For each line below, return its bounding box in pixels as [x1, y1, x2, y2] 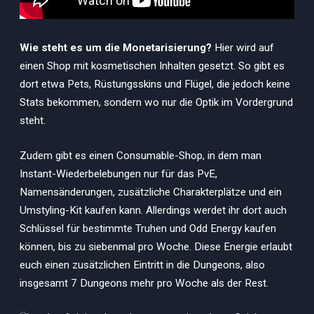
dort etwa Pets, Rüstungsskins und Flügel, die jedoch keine [20, 77, 290, 90]
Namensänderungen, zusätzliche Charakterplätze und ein [20, 185, 282, 198]
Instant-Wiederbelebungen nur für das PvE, [20, 167, 217, 180]
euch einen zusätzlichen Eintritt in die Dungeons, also [20, 258, 265, 271]
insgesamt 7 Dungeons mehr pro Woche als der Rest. [20, 276, 268, 289]
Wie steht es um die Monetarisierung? [20, 41, 214, 54]
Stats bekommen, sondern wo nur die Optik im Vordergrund [20, 95, 293, 109]
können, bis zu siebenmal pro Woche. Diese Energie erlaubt [20, 240, 292, 253]
